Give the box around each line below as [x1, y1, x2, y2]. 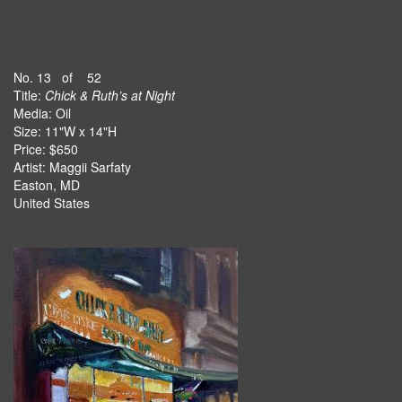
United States [13, 194, 90, 212]
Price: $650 [13, 140, 78, 158]
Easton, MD [13, 176, 80, 194]
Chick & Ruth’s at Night [45, 86, 175, 104]
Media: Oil [13, 104, 71, 122]
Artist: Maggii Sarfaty [13, 158, 131, 176]
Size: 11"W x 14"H [13, 122, 117, 140]
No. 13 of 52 [13, 68, 101, 86]
